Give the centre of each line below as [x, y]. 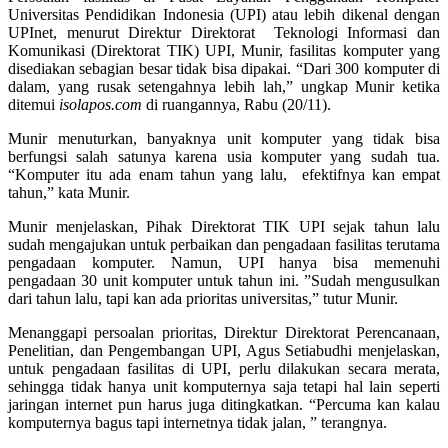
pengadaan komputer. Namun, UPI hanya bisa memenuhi [224, 262]
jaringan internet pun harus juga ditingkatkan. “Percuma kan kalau [224, 404]
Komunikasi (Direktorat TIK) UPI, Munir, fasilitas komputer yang [224, 50]
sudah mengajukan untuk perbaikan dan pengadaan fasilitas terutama [224, 244]
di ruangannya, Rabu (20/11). [236, 104]
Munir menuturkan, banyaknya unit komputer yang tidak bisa [224, 138]
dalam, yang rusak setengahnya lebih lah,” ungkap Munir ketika [224, 86]
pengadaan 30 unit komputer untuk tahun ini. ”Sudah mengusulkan [224, 280]
